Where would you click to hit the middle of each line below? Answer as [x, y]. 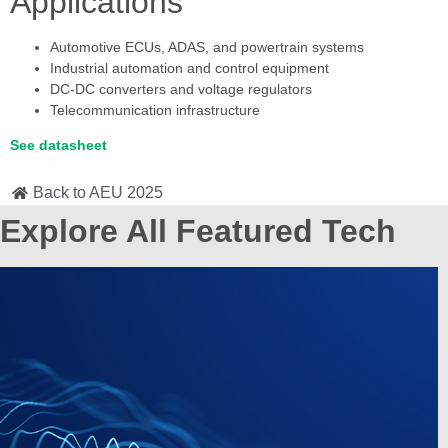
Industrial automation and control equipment [189, 67]
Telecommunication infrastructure [155, 109]
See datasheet [58, 145]
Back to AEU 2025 [97, 192]
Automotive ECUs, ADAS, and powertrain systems [207, 46]
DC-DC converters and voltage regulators [181, 88]
